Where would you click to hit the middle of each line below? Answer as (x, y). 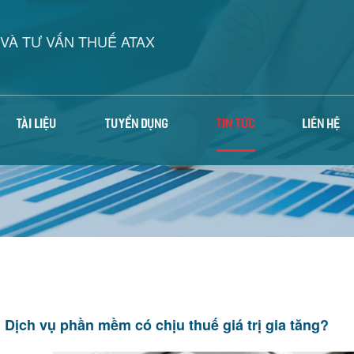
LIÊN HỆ (322, 125)
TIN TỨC (235, 125)
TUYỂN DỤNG (137, 125)
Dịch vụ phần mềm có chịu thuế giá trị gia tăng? (167, 325)
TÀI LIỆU (37, 125)
